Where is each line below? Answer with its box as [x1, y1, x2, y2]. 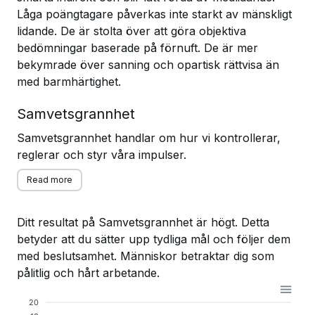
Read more [27, 174, 72, 185]
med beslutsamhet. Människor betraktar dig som [17, 249, 274, 263]
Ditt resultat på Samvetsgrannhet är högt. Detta [17, 215, 269, 229]
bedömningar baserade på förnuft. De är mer [17, 41, 258, 55]
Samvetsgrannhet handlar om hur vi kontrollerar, [17, 131, 281, 145]
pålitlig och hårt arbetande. [17, 266, 160, 280]
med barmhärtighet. [17, 75, 121, 89]
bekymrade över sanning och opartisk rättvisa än [17, 58, 279, 72]
